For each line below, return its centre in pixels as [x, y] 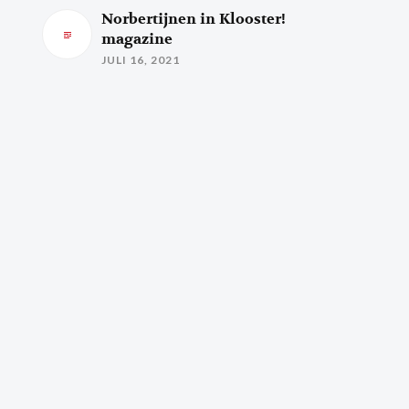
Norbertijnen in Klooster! [194, 19]
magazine [137, 39]
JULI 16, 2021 [141, 60]
